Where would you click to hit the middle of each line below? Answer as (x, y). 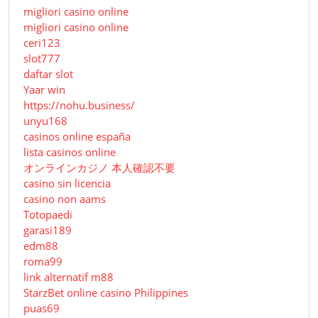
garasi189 (48, 230)
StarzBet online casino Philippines (106, 293)
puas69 (42, 308)
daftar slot (48, 74)
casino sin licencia (67, 183)
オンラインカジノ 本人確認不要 (99, 168)
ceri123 (42, 43)
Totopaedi (48, 215)
